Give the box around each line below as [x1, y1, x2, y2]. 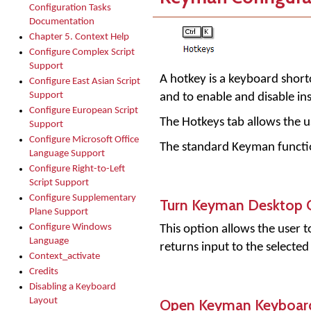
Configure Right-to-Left [29, 164, 125, 174]
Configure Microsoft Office [29, 135, 139, 145]
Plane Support [29, 207, 88, 217]
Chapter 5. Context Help [29, 32, 129, 42]
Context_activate [29, 251, 100, 262]
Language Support [29, 149, 105, 159]
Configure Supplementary [29, 193, 136, 203]
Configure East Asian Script [29, 76, 140, 87]
